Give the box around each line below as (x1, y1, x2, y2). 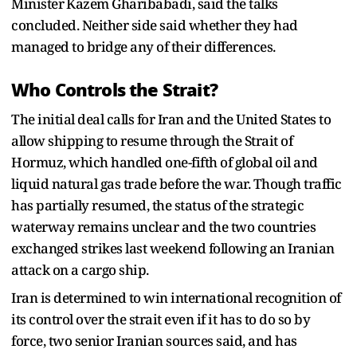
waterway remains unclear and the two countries (11, 217, 316, 236)
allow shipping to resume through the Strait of (11, 131, 292, 150)
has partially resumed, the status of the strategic (11, 195, 304, 214)
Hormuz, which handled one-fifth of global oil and (11, 152, 318, 171)
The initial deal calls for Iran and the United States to (11, 109, 331, 128)
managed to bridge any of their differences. (11, 37, 276, 56)
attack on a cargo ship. (11, 260, 149, 279)
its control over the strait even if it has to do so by (11, 309, 310, 328)
